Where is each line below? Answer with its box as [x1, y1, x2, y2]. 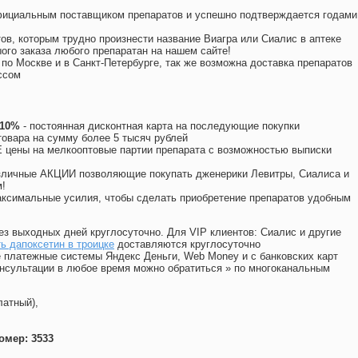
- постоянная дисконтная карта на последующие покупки [20, 120, 300, 133]
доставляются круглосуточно [114, 238, 261, 251]
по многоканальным [234, 262, 330, 275]
